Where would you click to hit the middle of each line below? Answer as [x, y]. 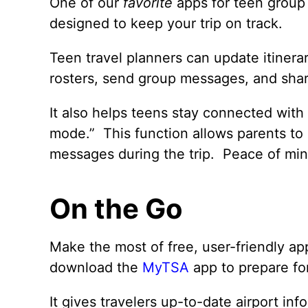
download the [96, 267]
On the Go [116, 208]
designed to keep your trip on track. [166, 23]
